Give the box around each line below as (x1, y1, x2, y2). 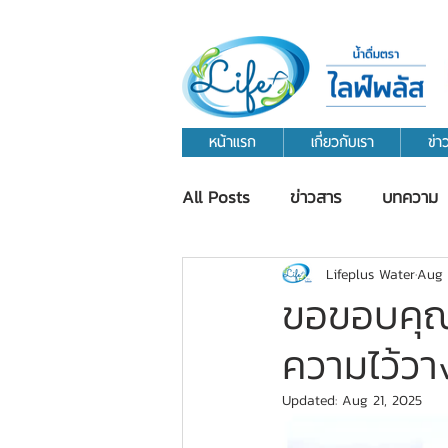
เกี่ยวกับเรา (310, 129, 374, 155)
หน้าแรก (209, 129, 256, 155)
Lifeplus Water (326, 263, 415, 285)
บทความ (382, 183, 438, 210)
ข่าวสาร (290, 183, 342, 210)
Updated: (282, 390, 342, 411)
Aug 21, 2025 (342, 390, 422, 411)
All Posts (182, 183, 250, 210)
